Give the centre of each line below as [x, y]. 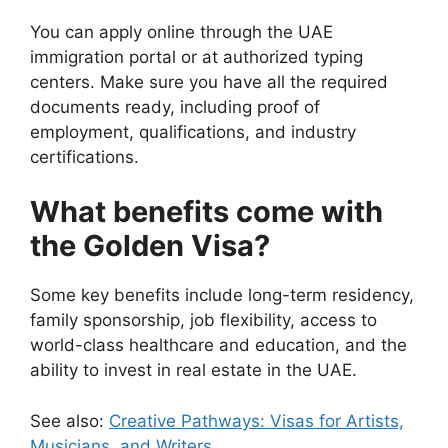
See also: [69, 420]
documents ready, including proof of [175, 106]
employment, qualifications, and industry [193, 131]
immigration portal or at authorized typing [196, 56]
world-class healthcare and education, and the [218, 345]
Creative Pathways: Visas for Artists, [256, 420]
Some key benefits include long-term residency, [222, 295]
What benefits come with [206, 211]
